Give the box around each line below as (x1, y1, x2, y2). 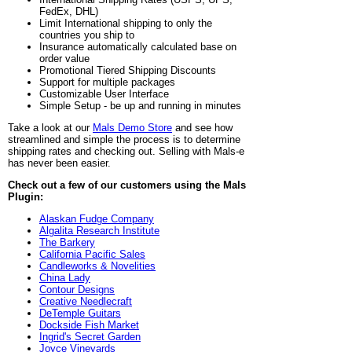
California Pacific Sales (39, 247, 145, 260)
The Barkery (39, 236, 95, 248)
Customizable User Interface (39, 87, 169, 100)
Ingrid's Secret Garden (39, 330, 141, 343)
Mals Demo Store (93, 121, 172, 134)
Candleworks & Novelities (39, 259, 156, 272)
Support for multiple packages (39, 75, 175, 88)
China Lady (39, 271, 90, 284)
